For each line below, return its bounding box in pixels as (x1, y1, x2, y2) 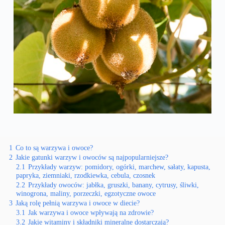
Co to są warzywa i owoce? (16, 144, 93, 152)
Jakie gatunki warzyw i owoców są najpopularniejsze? (16, 153, 168, 162)
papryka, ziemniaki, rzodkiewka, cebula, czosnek (16, 171, 155, 180)
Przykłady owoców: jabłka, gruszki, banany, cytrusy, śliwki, (28, 181, 199, 189)
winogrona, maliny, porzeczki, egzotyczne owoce (16, 189, 156, 198)
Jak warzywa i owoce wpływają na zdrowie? (28, 208, 154, 217)
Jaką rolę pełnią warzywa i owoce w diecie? (16, 199, 140, 207)
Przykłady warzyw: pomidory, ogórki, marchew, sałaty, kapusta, (28, 163, 210, 171)
